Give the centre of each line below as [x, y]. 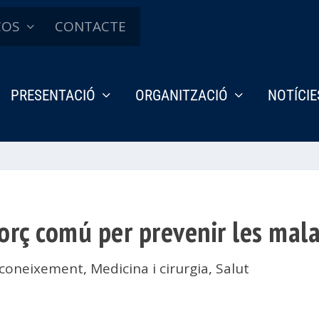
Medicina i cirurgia [150, 268]
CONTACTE [90, 26]
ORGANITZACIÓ [182, 96]
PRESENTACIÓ [53, 96]
